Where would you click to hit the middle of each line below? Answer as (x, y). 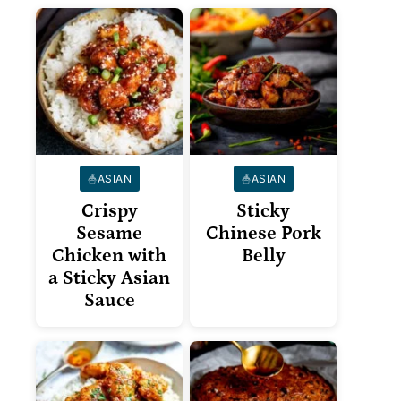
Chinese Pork (263, 234)
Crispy (109, 212)
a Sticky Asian (109, 279)
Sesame (109, 234)
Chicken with (109, 256)
